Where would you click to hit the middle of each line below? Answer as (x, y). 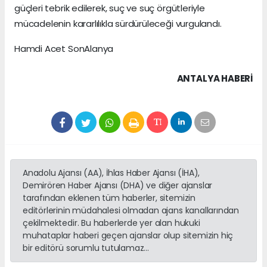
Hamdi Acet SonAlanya (64, 48)
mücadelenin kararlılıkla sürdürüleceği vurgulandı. (118, 23)
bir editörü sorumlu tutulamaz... (86, 248)
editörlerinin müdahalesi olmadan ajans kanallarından (131, 210)
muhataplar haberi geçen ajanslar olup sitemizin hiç (128, 235)
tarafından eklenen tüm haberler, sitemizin (109, 198)
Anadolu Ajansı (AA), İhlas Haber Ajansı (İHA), (111, 173)
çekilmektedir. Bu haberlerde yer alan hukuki (111, 223)
